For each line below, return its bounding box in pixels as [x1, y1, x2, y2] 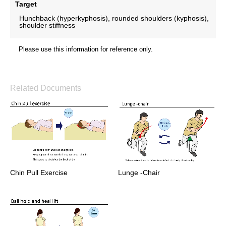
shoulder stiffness [19, 21, 75, 29]
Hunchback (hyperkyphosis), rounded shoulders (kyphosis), [19, 14, 209, 22]
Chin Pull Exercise [10, 168, 68, 177]
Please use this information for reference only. [19, 45, 153, 53]
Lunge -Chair [118, 168, 160, 177]
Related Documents [10, 83, 81, 92]
